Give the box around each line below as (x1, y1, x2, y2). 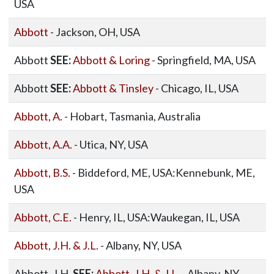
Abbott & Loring (72, 53, 150, 67)
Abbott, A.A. (13, 138, 72, 151)
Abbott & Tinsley (72, 81, 154, 95)
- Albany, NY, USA (98, 239, 182, 252)
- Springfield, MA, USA (149, 53, 256, 67)
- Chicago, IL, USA (153, 81, 239, 95)
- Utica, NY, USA (72, 138, 148, 151)
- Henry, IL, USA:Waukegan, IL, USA (71, 210, 240, 224)
